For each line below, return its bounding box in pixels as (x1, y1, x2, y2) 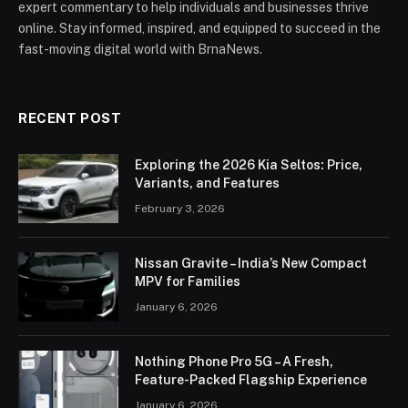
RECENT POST (18, 110, 122, 127)
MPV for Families (135, 274, 240, 290)
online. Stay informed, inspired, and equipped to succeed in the (18, 21, 381, 36)
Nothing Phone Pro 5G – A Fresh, (135, 354, 333, 370)
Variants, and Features (135, 176, 280, 191)
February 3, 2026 (135, 202, 225, 216)
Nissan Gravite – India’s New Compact (135, 256, 367, 271)
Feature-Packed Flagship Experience (135, 372, 367, 388)
